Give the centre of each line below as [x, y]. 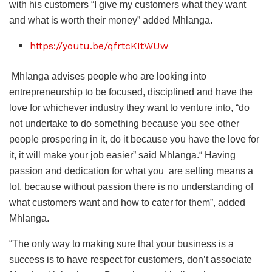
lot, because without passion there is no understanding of [131, 186]
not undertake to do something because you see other [124, 123]
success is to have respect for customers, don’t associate [131, 259]
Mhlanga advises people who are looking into [108, 76]
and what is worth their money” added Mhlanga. [111, 20]
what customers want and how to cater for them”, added [127, 202]
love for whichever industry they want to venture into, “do [129, 107]
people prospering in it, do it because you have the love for [134, 139]
